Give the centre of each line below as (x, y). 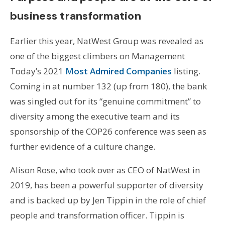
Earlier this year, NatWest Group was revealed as (106, 41)
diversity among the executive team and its (95, 117)
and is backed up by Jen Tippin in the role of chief (108, 200)
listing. (186, 71)
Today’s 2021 (37, 71)
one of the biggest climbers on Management (97, 56)
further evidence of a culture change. (82, 147)
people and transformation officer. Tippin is (97, 215)
